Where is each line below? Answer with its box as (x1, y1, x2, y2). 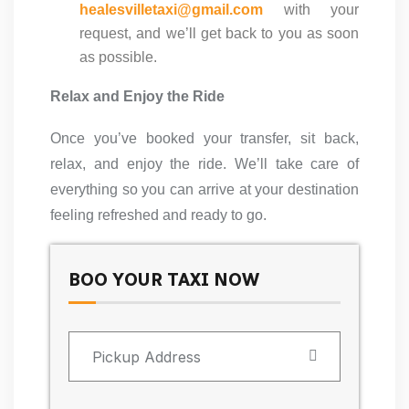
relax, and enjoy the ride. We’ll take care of (50, 156, 359, 173)
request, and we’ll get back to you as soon (79, 26, 359, 42)
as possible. (79, 49, 157, 66)
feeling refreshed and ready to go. (50, 207, 267, 224)
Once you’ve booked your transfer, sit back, (50, 131, 359, 147)
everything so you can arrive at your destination (50, 182, 359, 198)
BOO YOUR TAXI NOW (68, 268, 259, 291)
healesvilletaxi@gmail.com (79, 2, 284, 18)
